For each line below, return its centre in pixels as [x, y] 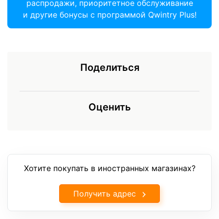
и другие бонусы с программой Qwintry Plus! [109, 14]
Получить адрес [105, 193]
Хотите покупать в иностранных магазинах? [109, 168]
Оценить [109, 107]
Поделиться [109, 67]
